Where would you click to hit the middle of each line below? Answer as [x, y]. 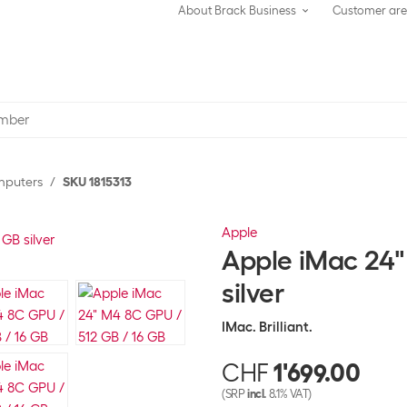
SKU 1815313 [97, 182]
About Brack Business [237, 10]
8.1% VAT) [289, 394]
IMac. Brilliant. [267, 327]
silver [253, 293]
